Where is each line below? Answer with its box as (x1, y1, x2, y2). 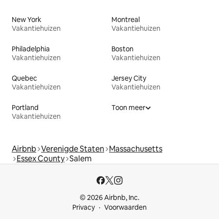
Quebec (12, 73, 37, 83)
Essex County (17, 153, 65, 164)
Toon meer (111, 103, 145, 112)
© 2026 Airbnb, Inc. (80, 193, 139, 202)
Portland (12, 103, 39, 112)
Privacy (72, 203, 95, 212)
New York (12, 15, 42, 24)
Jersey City (111, 73, 146, 83)
